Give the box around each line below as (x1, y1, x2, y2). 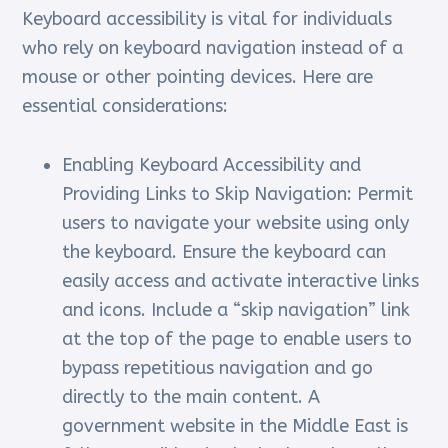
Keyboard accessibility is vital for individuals (22, 8, 393, 31)
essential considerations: (22, 95, 229, 118)
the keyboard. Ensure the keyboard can (62, 241, 387, 264)
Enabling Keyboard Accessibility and (62, 154, 362, 177)
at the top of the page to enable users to (62, 328, 413, 351)
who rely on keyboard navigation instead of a (22, 37, 404, 60)
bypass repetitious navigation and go (62, 357, 374, 380)
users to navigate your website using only (62, 212, 410, 235)
